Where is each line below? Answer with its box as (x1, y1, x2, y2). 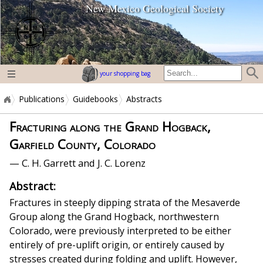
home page (60, 2, 110, 15)
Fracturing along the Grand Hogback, (9, 117, 211, 135)
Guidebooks (73, 93, 118, 104)
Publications (19, 93, 65, 104)
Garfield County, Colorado (9, 135, 156, 153)
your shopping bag (98, 69, 150, 77)
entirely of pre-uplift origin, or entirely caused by (9, 238, 224, 252)
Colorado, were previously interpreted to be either (9, 224, 231, 238)
